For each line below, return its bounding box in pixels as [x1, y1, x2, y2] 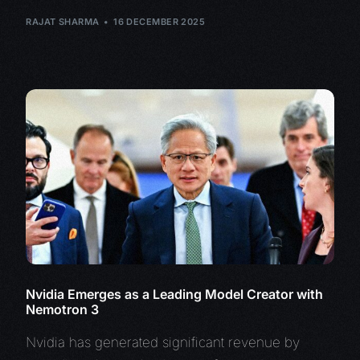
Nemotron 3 [26, 301, 100, 318]
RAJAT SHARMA [26, 15, 100, 27]
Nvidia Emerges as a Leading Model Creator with [26, 286, 324, 303]
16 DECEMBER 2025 [113, 15, 206, 27]
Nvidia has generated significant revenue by [26, 334, 301, 351]
